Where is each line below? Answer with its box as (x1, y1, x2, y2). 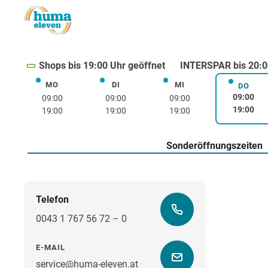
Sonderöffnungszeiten (166, 140, 263, 152)
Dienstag (115, 81, 153, 93)
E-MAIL (36, 242, 65, 252)
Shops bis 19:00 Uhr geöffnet (38, 60, 165, 72)
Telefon (36, 193, 69, 205)
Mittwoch (179, 81, 219, 93)
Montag (51, 81, 84, 93)
